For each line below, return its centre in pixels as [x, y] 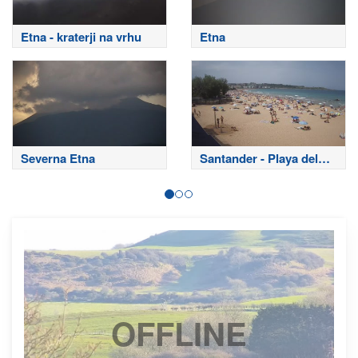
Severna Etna [58, 159]
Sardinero [227, 175]
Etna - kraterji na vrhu [81, 36]
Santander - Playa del [259, 159]
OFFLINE [179, 332]
